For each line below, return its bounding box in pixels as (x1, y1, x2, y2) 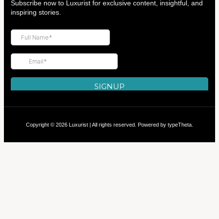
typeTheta (168, 122, 192, 128)
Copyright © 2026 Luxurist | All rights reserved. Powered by (26, 122, 168, 128)
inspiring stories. (11, 8, 61, 16)
